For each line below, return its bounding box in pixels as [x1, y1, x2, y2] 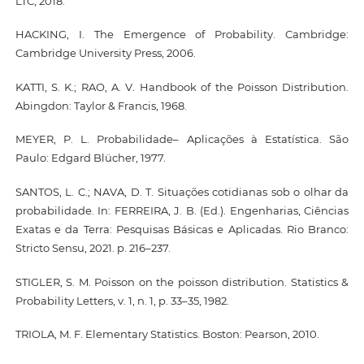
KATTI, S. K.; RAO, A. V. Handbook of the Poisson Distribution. [15, 80, 349, 93]
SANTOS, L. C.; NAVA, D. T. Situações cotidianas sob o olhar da [15, 185, 349, 199]
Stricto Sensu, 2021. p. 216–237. [15, 241, 171, 255]
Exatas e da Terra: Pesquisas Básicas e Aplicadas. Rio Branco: [15, 223, 349, 236]
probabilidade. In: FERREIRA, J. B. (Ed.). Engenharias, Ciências [15, 204, 349, 218]
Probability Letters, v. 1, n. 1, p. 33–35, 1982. [15, 293, 229, 307]
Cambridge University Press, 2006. [15, 46, 196, 60]
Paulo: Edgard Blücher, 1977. [15, 151, 166, 165]
